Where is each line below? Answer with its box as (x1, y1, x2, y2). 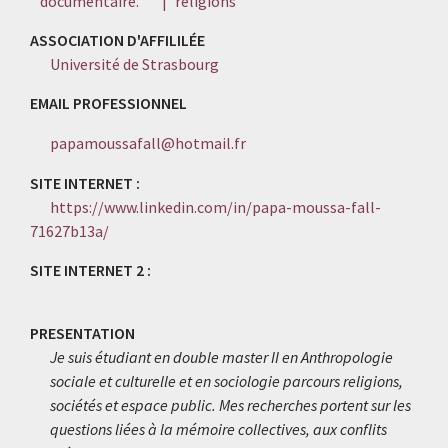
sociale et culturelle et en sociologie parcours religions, (50, 371, 403, 391)
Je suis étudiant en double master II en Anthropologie (50, 347, 393, 367)
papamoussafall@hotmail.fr (50, 133, 246, 153)
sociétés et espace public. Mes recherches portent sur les (50, 395, 411, 415)
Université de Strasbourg (50, 54, 219, 74)
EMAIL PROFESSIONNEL (30, 93, 187, 113)
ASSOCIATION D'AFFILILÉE (30, 30, 205, 50)
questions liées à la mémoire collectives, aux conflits (50, 419, 387, 439)
